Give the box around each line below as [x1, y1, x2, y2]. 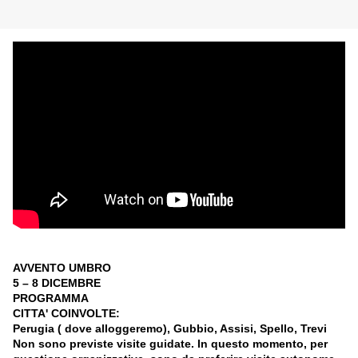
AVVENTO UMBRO [13, 261, 111, 275]
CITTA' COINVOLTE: [13, 307, 120, 320]
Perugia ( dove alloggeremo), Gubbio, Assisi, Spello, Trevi [13, 322, 327, 336]
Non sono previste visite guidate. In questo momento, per [13, 337, 328, 351]
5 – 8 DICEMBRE [13, 276, 101, 290]
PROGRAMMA [13, 292, 89, 305]
